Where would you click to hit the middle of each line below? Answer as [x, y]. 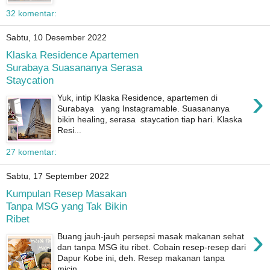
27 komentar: [31, 152]
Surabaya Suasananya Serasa [74, 68]
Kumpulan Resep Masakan [66, 194]
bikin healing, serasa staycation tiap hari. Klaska [150, 119]
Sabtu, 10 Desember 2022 [56, 38]
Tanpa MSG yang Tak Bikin [67, 206]
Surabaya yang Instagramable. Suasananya [144, 108]
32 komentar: [31, 13]
